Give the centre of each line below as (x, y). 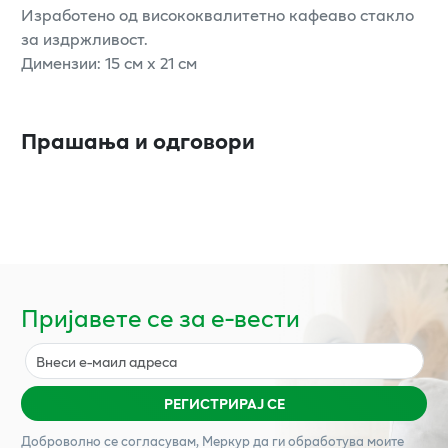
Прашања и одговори (138, 140)
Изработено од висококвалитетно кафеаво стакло (217, 15)
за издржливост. (84, 39)
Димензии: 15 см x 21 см (109, 63)
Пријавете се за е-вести (160, 318)
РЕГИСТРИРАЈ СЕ (224, 404)
